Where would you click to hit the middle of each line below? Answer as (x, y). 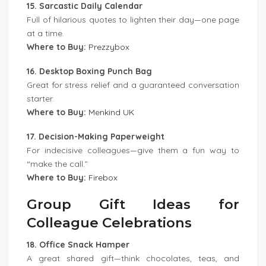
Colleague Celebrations (109, 223)
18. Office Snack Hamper (78, 245)
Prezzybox (109, 47)
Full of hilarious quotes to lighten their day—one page (133, 20)
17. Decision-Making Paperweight (96, 137)
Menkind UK (111, 112)
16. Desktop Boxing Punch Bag (89, 71)
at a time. (45, 33)
